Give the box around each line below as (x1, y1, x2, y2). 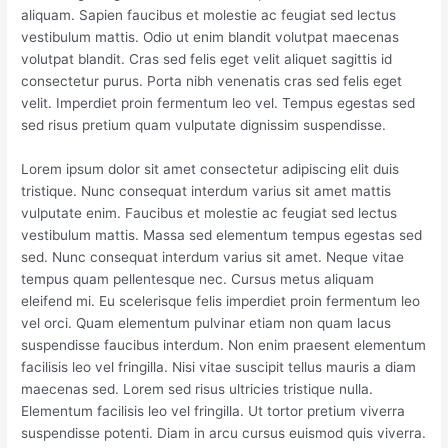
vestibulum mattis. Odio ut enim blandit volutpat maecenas (21, 28, 400, 45)
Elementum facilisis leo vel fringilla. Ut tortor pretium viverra (21, 402, 406, 419)
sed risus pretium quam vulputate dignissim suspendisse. (21, 116, 387, 133)
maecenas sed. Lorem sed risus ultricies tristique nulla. (21, 380, 374, 397)
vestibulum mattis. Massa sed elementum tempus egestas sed (21, 226, 423, 243)
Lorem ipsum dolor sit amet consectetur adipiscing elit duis (21, 160, 400, 177)
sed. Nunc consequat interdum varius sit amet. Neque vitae (21, 248, 405, 265)
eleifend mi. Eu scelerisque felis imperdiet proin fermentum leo (21, 292, 421, 309)
